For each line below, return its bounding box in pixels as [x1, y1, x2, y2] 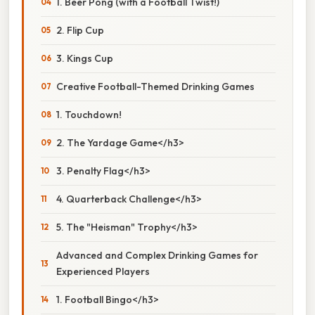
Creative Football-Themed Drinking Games [56, 79, 255, 93]
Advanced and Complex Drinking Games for [56, 248, 258, 262]
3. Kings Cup [56, 51, 113, 65]
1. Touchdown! [56, 108, 122, 121]
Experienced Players [56, 264, 150, 278]
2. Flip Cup [56, 23, 104, 37]
